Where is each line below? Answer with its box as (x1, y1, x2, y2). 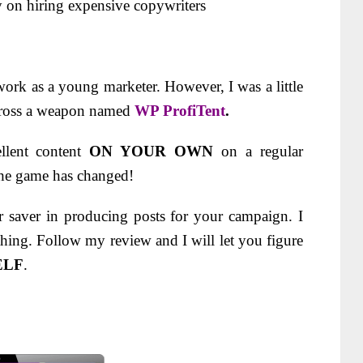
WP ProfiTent (135, 102, 225, 119)
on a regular (213, 143, 304, 160)
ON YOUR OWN (89, 143, 214, 160)
